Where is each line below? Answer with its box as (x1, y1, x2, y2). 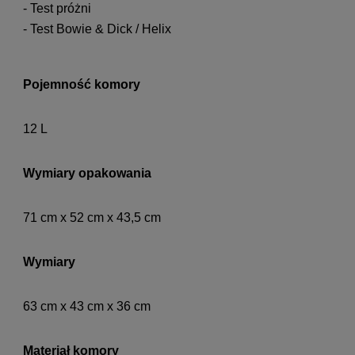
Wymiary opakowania (23, 166, 151, 181)
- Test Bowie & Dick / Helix (23, 22, 171, 36)
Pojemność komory (23, 78, 140, 92)
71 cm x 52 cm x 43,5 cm (23, 211, 161, 225)
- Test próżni (23, 2, 91, 16)
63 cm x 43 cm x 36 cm (23, 300, 151, 314)
